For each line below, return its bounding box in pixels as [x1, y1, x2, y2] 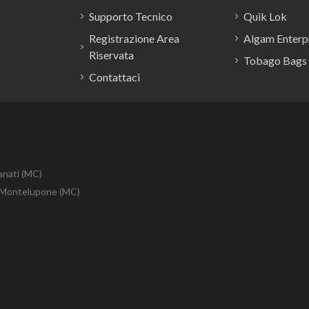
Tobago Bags [243, 53, 307, 67]
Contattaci [89, 70, 140, 83]
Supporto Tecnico [89, 9, 172, 23]
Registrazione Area [88, 31, 179, 45]
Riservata [88, 48, 134, 61]
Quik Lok [243, 9, 287, 23]
